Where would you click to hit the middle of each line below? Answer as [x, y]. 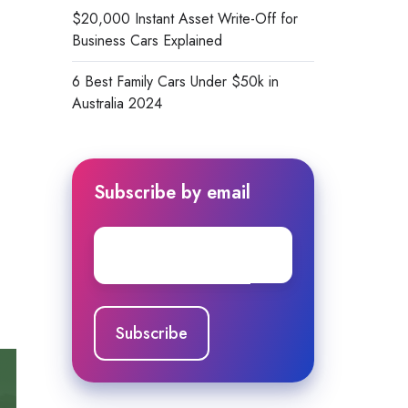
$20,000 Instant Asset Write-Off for [184, 18]
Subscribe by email [172, 192]
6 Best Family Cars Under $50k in [175, 81]
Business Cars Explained [147, 40]
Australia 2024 [117, 103]
